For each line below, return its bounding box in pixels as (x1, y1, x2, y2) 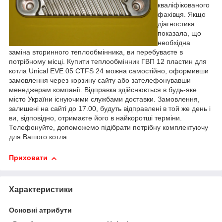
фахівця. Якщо (158, 10, 206, 19)
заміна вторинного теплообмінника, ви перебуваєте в (9, 48, 183, 56)
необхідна (158, 39, 190, 47)
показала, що (158, 29, 201, 38)
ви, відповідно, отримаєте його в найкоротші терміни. (9, 114, 182, 122)
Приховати (9, 154, 48, 162)
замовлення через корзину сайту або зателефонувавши (9, 76, 191, 85)
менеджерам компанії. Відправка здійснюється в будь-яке (9, 86, 197, 94)
